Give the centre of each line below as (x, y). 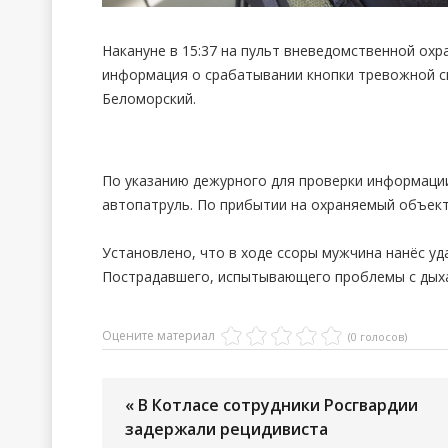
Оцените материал (158, 335)
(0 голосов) (377, 336)
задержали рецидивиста (226, 429)
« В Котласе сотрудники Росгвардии (271, 405)
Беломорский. (149, 98)
